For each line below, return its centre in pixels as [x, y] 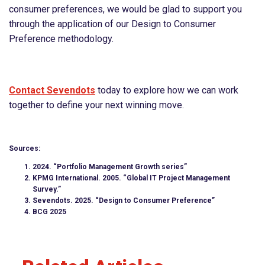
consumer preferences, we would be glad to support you [125, 9]
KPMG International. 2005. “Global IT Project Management [131, 178]
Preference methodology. [61, 39]
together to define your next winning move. [96, 105]
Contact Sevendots [52, 91]
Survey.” [47, 190]
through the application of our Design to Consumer [112, 24]
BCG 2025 [49, 212]
